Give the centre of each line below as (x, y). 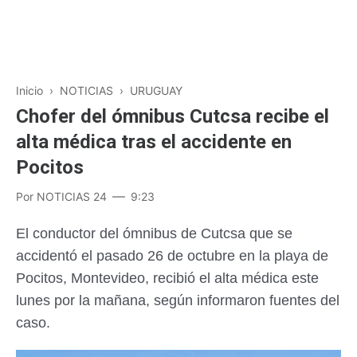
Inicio (29, 90)
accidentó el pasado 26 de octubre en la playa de (172, 256)
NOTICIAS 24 (72, 196)
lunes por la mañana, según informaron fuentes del (178, 300)
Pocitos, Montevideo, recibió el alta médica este (167, 278)
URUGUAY (156, 90)
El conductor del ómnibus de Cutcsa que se (154, 233)
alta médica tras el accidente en (154, 142)
